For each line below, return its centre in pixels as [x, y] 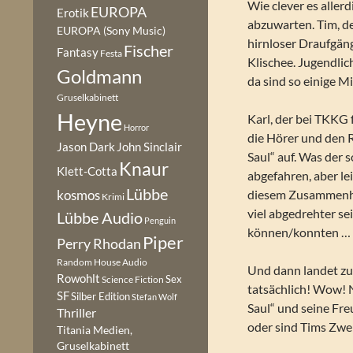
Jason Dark [86, 147]
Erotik [73, 13]
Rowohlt [78, 278]
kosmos [78, 195]
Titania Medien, [95, 330]
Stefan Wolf [154, 297]
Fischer [149, 50]
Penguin [160, 220]
